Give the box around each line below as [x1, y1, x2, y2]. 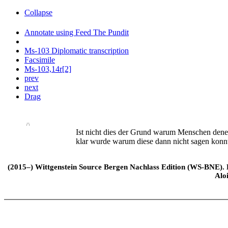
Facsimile [24, 55, 55, 65]
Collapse [24, 8, 52, 17]
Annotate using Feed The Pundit [24, 28, 129, 37]
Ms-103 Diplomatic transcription [24, 46, 129, 55]
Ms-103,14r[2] [24, 65, 71, 74]
